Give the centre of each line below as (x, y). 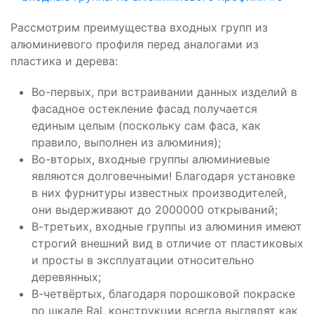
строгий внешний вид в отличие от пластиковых (168, 244)
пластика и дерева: (64, 61)
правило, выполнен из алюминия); (126, 143)
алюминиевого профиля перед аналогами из (135, 45)
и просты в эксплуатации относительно (143, 260)
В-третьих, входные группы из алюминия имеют (167, 227)
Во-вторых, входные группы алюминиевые (151, 159)
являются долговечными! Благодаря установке (163, 176)
